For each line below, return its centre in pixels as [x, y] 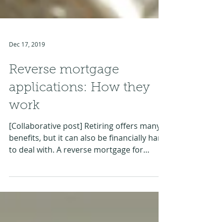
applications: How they [80, 120]
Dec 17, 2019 [27, 76]
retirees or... [32, 194]
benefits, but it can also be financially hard [87, 170]
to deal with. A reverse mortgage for [76, 182]
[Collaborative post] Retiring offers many [85, 158]
